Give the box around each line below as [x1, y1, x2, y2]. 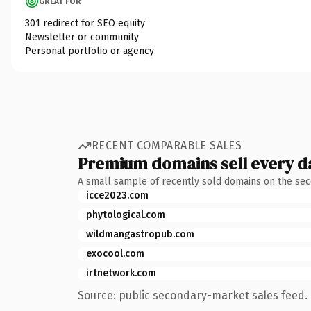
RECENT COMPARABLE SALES [92, 139, 242, 152]
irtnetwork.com [86, 267, 156, 279]
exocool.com [86, 247, 144, 260]
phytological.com [86, 208, 165, 221]
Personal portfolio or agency [25, 44, 154, 57]
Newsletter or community [25, 31, 139, 43]
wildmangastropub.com [86, 228, 194, 240]
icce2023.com [86, 189, 149, 201]
